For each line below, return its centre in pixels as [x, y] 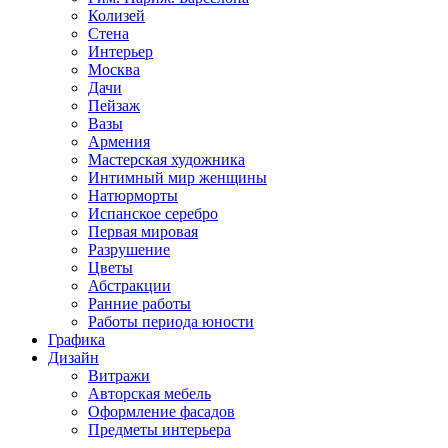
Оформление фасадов [161, 411]
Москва [114, 69]
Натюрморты [133, 195]
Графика [76, 339]
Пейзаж [114, 105]
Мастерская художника [166, 159]
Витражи [119, 375]
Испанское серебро [153, 213]
